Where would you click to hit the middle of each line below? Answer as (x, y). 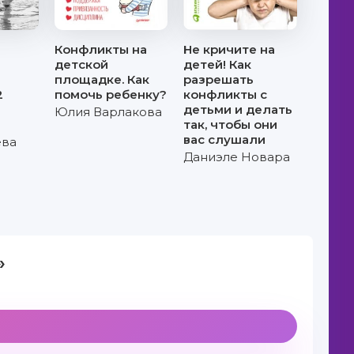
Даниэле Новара (237, 157)
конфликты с (226, 94)
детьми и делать (238, 109)
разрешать (219, 79)
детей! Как (218, 64)
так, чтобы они (231, 124)
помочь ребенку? (111, 94)
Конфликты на (101, 49)
